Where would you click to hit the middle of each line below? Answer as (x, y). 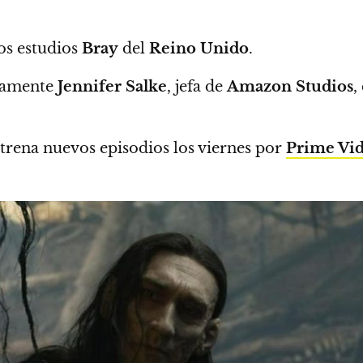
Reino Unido (199, 49)
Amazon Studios (290, 87)
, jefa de (197, 87)
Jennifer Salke (112, 87)
